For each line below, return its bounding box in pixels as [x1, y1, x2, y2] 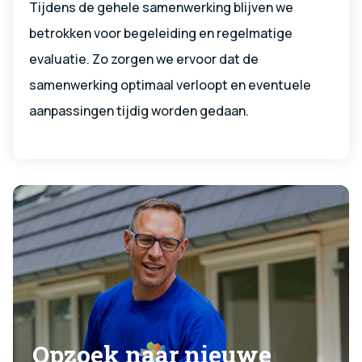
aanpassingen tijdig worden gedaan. [29, 102, 249, 120]
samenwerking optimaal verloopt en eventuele [29, 76, 311, 95]
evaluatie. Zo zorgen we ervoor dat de [29, 50, 259, 69]
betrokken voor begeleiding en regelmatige [29, 24, 293, 43]
